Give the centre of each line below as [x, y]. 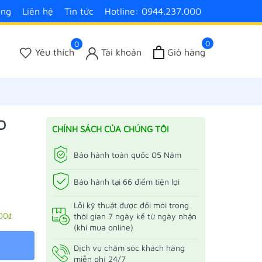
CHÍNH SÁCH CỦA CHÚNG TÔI [110, 129]
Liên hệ [38, 11]
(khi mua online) [103, 227]
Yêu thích [55, 52]
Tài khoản [121, 52]
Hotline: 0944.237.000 [153, 11]
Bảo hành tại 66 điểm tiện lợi [126, 181]
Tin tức [79, 11]
